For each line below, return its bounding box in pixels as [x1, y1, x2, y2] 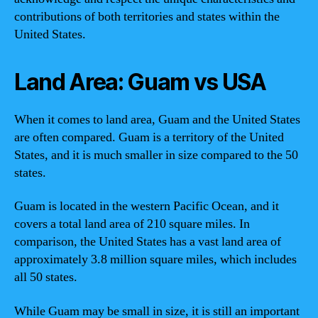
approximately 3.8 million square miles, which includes [14, 251, 297, 268]
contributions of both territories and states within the [14, 8, 280, 25]
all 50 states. [14, 269, 77, 285]
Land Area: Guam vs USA [14, 67, 266, 96]
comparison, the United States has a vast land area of [14, 234, 281, 250]
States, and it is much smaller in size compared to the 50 [14, 146, 298, 163]
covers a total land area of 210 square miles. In [14, 216, 250, 232]
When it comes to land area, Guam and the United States [14, 111, 300, 128]
